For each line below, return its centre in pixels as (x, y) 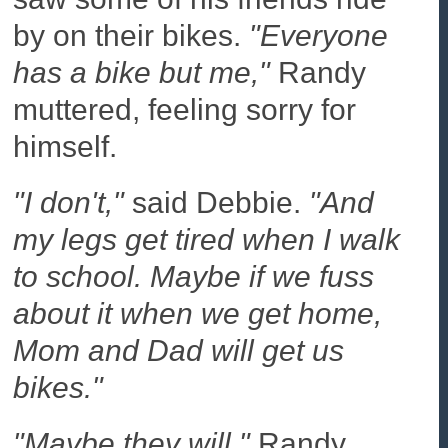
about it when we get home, (198, 313)
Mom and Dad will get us (179, 350)
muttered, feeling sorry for (185, 110)
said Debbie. (217, 202)
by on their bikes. (131, 36)
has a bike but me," (142, 73)
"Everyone (319, 36)
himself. (65, 147)
